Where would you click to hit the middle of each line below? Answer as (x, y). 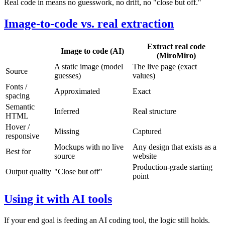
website (145, 156)
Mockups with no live (89, 147)
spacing (18, 95)
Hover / (18, 127)
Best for (18, 151)
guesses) (68, 75)
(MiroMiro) (176, 55)
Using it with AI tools (58, 199)
